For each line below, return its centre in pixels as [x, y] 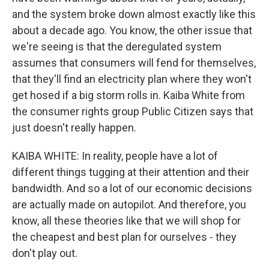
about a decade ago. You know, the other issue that [132, 30]
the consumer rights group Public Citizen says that [133, 111]
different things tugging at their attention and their [131, 172]
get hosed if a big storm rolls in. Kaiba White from [128, 95]
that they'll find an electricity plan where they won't [132, 79]
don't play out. [45, 253]
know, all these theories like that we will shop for [126, 221]
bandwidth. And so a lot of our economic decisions [132, 188]
